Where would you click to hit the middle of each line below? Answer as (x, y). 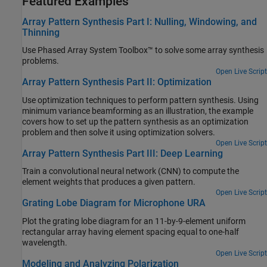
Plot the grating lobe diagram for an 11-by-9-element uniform (134, 221)
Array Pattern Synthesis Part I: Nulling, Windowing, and (139, 22)
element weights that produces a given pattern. (148, 182)
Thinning (41, 32)
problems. (41, 61)
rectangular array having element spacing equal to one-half (131, 232)
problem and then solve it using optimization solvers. (119, 132)
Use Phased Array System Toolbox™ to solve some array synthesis (143, 50)
